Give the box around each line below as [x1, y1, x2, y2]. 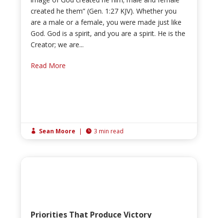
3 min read [94, 127, 124, 136]
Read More [31, 61, 66, 71]
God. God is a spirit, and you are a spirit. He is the [31, 29, 186, 38]
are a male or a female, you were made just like [31, 18, 182, 27]
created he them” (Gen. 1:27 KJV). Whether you [31, 6, 177, 16]
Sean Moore [39, 127, 76, 136]
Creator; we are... [31, 40, 84, 50]
